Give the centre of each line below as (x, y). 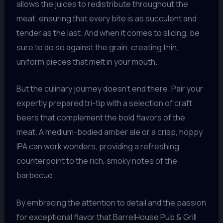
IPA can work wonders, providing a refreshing (98, 147)
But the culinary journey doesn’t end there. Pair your (110, 89)
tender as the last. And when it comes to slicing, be (108, 33)
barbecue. (35, 175)
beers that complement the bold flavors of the (101, 118)
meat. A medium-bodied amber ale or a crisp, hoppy (109, 132)
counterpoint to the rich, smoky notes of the (97, 161)
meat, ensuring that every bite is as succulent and (106, 18)
